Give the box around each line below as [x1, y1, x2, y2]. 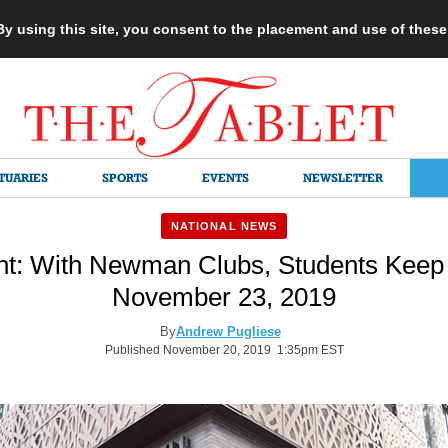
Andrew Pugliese [175, 324, 281, 339]
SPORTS [102, 170, 148, 185]
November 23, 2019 [112, 282, 336, 312]
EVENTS [202, 170, 249, 185]
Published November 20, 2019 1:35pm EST [104, 343, 344, 357]
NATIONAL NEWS [170, 220, 278, 232]
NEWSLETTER [303, 170, 383, 185]
